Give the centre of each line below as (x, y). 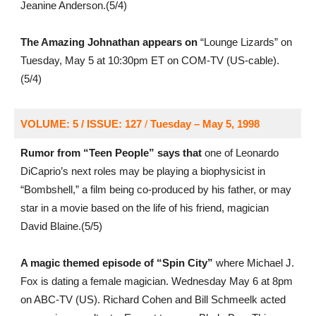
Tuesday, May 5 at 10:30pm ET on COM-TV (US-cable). (150, 60)
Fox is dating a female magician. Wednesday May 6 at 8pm (156, 281)
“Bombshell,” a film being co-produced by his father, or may (156, 189)
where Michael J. (253, 263)
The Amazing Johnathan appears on (109, 42)
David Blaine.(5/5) (61, 226)
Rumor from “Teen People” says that (111, 153)
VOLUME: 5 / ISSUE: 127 (81, 124)
